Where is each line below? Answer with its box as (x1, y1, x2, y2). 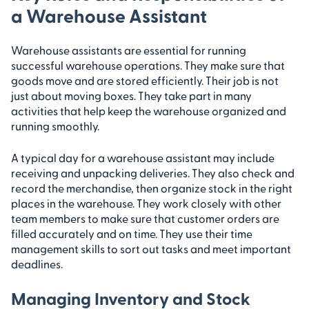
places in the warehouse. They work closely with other (11, 196, 281, 210)
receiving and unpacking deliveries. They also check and (11, 166, 295, 179)
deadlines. (11, 257, 63, 270)
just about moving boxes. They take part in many (11, 88, 252, 102)
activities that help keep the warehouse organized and (11, 103, 286, 117)
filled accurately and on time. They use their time (11, 226, 252, 240)
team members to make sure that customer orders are (11, 211, 279, 225)
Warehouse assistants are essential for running (11, 43, 246, 57)
